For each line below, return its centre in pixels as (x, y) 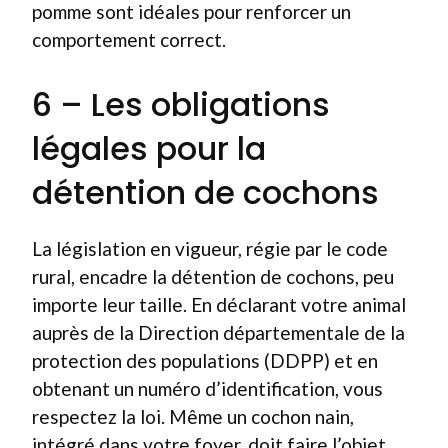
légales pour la (149, 148)
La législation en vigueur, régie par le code (210, 248)
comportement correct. (129, 39)
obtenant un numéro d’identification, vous (207, 388)
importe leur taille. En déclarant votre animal (219, 304)
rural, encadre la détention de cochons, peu (213, 276)
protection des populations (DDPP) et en (205, 360)
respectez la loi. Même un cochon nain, (193, 416)
